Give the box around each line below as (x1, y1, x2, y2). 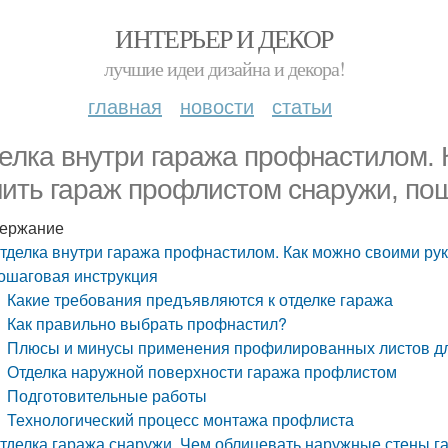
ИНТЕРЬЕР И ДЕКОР (115, 21, 333, 55)
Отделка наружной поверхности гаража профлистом (7, 360, 398, 383)
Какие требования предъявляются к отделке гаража (7, 288, 394, 311)
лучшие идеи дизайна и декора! (103, 55, 345, 82)
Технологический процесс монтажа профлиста (7, 408, 355, 431)
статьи (272, 91, 332, 120)
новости (180, 91, 254, 120)
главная (88, 91, 162, 120)
